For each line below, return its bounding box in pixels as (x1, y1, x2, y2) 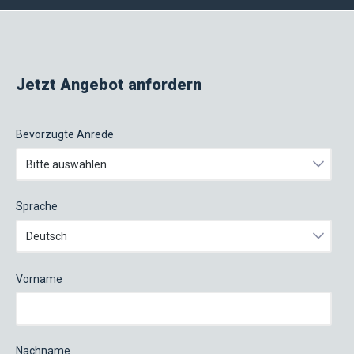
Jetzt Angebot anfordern (16, 75, 201, 94)
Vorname (16, 272, 62, 285)
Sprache (16, 200, 58, 213)
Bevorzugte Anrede (16, 128, 114, 141)
